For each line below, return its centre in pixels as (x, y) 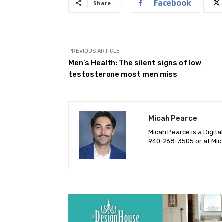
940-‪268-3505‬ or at (180, 141)
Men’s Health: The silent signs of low (135, 63)
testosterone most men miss (123, 74)
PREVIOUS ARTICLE (94, 51)
